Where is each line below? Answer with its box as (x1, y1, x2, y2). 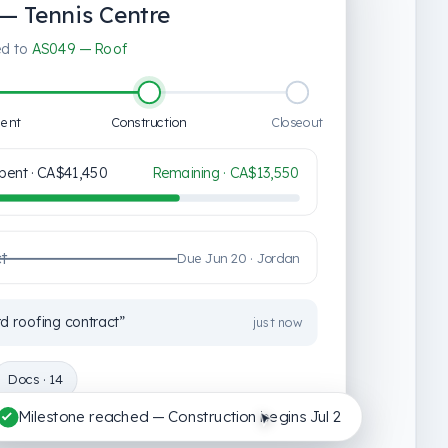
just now (253, 315, 303, 331)
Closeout (271, 113, 323, 130)
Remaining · (151, 164, 227, 182)
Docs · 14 (7, 371, 62, 389)
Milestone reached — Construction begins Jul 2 (18, 406, 341, 426)
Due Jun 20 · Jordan (176, 249, 300, 266)
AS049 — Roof (31, 39, 128, 58)
